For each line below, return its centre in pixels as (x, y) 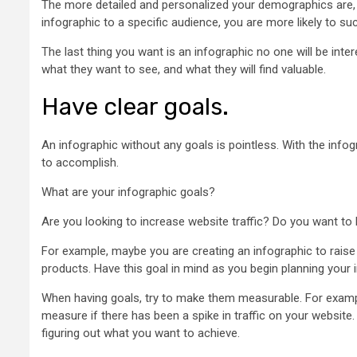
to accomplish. (80, 162)
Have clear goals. (135, 106)
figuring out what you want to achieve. (142, 333)
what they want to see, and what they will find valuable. (184, 69)
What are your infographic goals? (128, 192)
